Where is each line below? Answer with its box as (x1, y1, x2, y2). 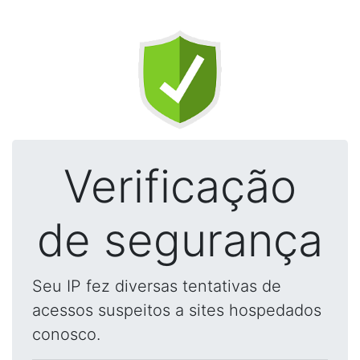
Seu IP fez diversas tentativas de (32, 276, 281, 296)
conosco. (32, 325, 100, 344)
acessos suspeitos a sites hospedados (32, 301, 321, 320)
